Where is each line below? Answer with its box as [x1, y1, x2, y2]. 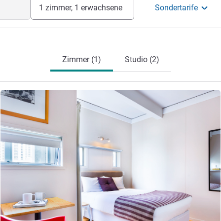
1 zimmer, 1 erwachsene [38, 3, 122, 12]
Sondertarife [155, 3, 198, 12]
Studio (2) [124, 55, 159, 64]
